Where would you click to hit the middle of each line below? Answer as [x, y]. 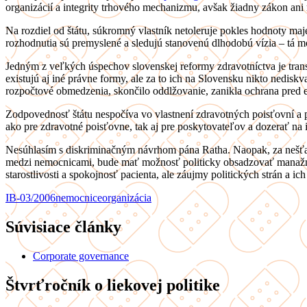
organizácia [127, 198]
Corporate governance [81, 256]
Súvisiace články [63, 227]
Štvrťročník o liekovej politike [113, 285]
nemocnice [79, 198]
